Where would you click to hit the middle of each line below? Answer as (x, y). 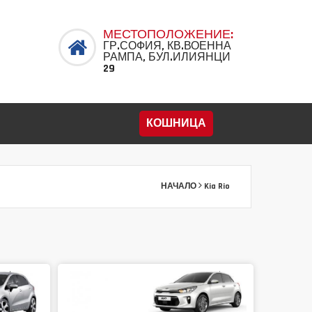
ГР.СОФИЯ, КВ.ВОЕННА (167, 46)
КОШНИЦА (176, 124)
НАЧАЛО (179, 186)
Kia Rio (217, 186)
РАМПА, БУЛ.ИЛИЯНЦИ (166, 57)
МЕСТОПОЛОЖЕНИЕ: (168, 34)
